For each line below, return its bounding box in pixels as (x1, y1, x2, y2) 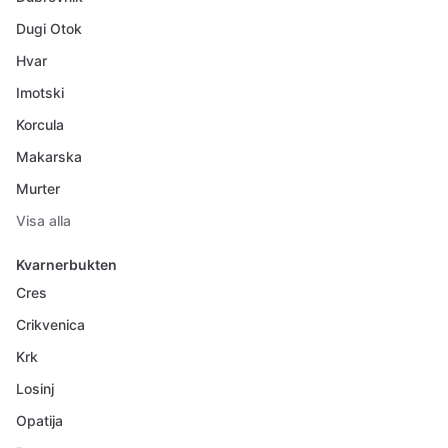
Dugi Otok (16, 20, 82, 37)
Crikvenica (16, 316, 85, 333)
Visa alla (16, 212, 71, 229)
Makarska (16, 148, 82, 165)
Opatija (16, 412, 63, 429)
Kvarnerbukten (16, 256, 117, 273)
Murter (16, 180, 60, 197)
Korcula (16, 116, 64, 133)
